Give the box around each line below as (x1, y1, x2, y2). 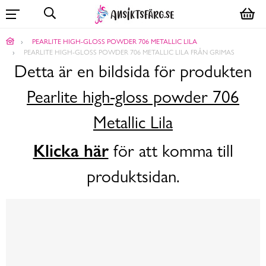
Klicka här (33, 141, 109, 161)
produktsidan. (86, 167, 180, 187)
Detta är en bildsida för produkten (14, 62, 252, 82)
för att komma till (108, 141, 233, 161)
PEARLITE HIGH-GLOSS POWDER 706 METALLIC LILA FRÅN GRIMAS (24, 47, 235, 56)
